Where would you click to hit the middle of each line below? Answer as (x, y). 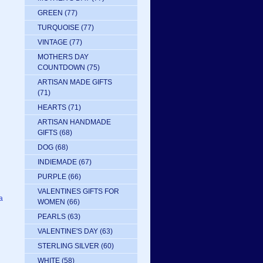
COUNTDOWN (61, 68)
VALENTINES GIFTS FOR (78, 191)
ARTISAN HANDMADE (74, 122)
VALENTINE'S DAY (68, 231)
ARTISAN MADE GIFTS (75, 82)
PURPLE (52, 177)
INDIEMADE (57, 162)
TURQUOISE (58, 28)
